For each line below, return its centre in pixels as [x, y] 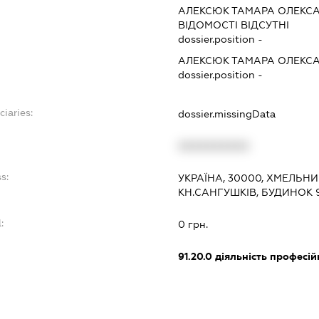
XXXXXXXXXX [214, 146]
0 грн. [193, 224]
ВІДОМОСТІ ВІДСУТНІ [234, 25]
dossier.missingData [227, 114]
